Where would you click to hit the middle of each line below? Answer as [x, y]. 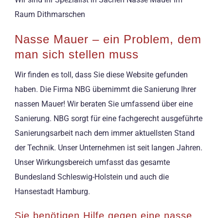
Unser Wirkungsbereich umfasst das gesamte [92, 163]
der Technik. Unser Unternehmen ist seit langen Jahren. [109, 148]
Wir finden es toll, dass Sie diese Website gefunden [101, 75]
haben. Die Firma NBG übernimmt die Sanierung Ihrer [105, 90]
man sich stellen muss [77, 54]
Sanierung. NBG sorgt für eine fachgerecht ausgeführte [109, 119]
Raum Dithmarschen [50, 14]
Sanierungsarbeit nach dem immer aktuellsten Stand [105, 133]
